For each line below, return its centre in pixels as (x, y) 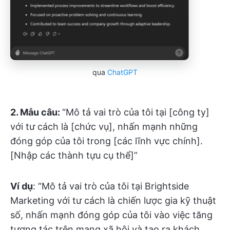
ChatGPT (122, 72)
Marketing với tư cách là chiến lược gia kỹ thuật (113, 201)
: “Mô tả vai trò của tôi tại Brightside (111, 186)
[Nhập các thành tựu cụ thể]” (74, 156)
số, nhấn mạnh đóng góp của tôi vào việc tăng (111, 215)
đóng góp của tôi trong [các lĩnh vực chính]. (107, 141)
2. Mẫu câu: (36, 112)
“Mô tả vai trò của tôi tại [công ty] (136, 112)
